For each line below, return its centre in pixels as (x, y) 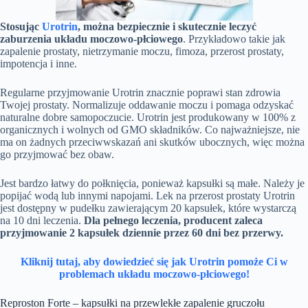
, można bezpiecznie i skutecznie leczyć (167, 27)
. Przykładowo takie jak (234, 39)
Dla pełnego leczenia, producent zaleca (173, 221)
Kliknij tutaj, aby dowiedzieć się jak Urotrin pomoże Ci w (154, 262)
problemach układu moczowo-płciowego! (154, 274)
